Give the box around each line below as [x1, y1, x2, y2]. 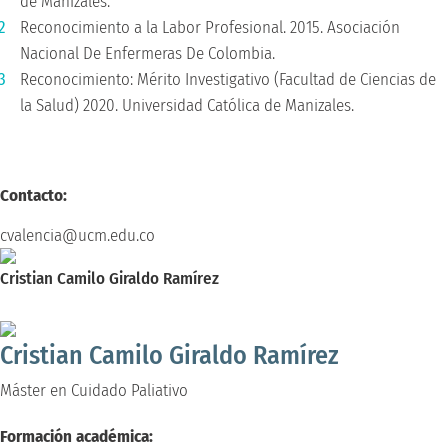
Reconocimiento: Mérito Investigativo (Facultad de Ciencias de [20, 68, 436, 90]
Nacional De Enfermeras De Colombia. [20, 42, 275, 64]
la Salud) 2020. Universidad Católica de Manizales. [20, 94, 354, 116]
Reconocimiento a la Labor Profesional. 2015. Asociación [20, 16, 400, 38]
